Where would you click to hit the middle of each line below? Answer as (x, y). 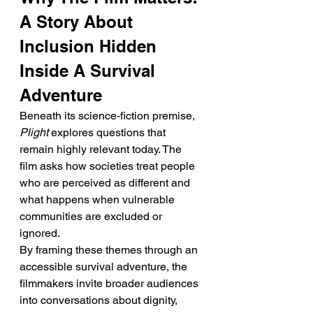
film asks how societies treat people (109, 166)
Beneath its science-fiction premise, (109, 116)
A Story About (79, 22)
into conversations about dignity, (100, 300)
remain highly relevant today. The (102, 149)
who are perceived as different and (106, 183)
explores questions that (108, 132)
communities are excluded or (92, 216)
